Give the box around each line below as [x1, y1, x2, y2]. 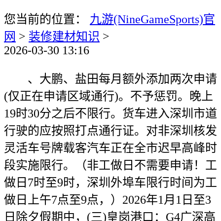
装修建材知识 [29, 30, 100, 43]
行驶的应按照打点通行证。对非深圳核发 [4, 124, 217, 137]
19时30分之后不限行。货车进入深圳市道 [4, 107, 217, 120]
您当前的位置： [4, 13, 90, 26]
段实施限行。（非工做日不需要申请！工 [4, 159, 217, 172]
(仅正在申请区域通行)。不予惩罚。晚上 [4, 90, 213, 103]
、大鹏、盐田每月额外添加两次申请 [4, 73, 217, 85]
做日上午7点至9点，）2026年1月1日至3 [4, 193, 211, 206]
